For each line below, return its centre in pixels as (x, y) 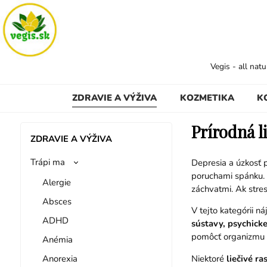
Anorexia (60, 258)
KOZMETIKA (207, 97)
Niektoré (209, 259)
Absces (57, 201)
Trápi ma (47, 162)
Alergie (56, 182)
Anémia (57, 239)
